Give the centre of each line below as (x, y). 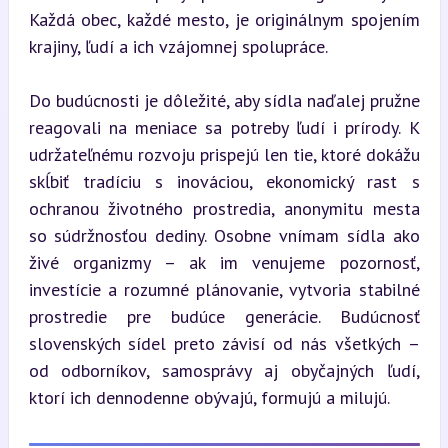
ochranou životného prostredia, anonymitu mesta (224, 208)
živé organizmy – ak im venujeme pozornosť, (224, 262)
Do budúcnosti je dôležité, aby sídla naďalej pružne (224, 100)
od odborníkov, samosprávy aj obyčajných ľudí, (224, 370)
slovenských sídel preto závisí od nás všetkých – (224, 343)
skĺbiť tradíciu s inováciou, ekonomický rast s (224, 181)
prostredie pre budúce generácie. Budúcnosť (224, 316)
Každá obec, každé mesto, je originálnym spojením (224, 19)
